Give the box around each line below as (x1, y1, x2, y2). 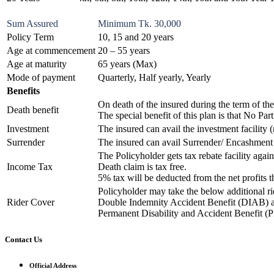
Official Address (29, 262, 76, 270)
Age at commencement (7, 45, 95, 56)
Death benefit (7, 105, 59, 116)
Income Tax (7, 161, 53, 172)
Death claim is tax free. (98, 161, 187, 172)
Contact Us (5, 234, 42, 244)
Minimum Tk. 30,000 (98, 18, 181, 29)
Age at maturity (7, 59, 67, 70)
